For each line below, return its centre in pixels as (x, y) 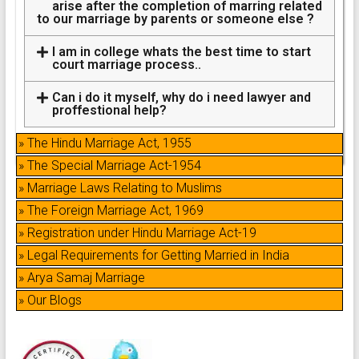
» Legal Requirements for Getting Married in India (153, 255)
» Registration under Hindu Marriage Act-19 (137, 232)
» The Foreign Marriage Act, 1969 (111, 210)
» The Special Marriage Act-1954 (109, 165)
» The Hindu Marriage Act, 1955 (105, 143)
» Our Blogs (50, 300)
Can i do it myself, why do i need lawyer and (181, 97)
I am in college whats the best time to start (181, 51)
